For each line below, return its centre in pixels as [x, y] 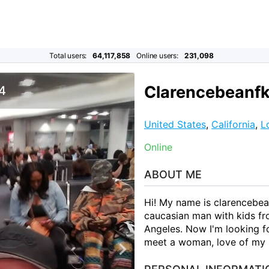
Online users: [157, 56]
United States [175, 124]
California [233, 124]
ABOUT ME [173, 174]
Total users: [68, 56]
